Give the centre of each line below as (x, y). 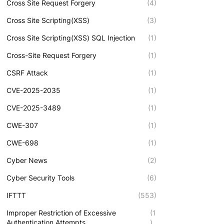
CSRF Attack (27, 72)
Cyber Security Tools (40, 177)
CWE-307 (22, 125)
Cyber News (26, 160)
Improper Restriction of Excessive (61, 212)
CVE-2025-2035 (33, 90)
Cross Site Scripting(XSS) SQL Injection (70, 37)
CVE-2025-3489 (33, 107)
